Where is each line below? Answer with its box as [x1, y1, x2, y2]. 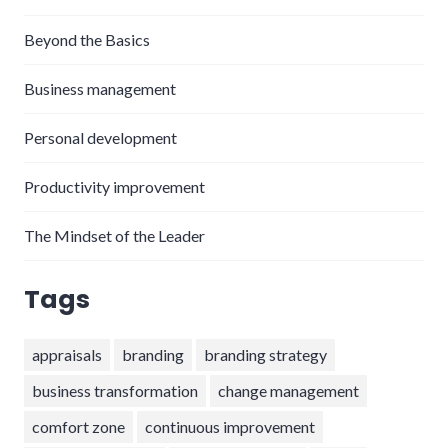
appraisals [32, 344, 102, 364]
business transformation [32, 380, 198, 400]
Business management [24, 78, 176, 98]
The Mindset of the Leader [24, 225, 205, 245]
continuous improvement [145, 416, 315, 436]
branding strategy [204, 344, 327, 364]
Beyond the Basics [24, 29, 150, 49]
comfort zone [32, 416, 125, 436]
